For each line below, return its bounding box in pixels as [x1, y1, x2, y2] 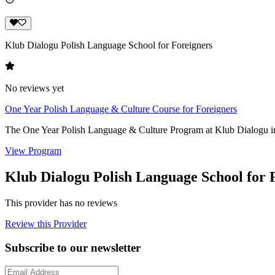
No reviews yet [5, 83, 64, 94]
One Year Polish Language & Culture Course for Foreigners [5, 104, 237, 115]
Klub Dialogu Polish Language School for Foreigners [5, 40, 212, 51]
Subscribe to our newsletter [5, 241, 141, 254]
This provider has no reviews [5, 197, 117, 208]
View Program [5, 145, 61, 157]
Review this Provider [5, 218, 87, 229]
